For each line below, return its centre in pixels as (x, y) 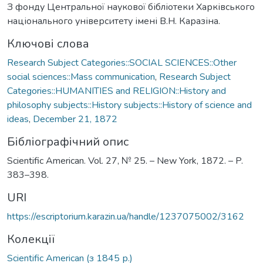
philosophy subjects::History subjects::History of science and (129, 105)
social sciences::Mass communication (81, 77)
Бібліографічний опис (68, 141)
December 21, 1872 (75, 119)
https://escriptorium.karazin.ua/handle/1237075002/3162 (126, 216)
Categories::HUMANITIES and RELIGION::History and (117, 91)
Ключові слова (48, 43)
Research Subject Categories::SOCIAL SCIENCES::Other (122, 63)
